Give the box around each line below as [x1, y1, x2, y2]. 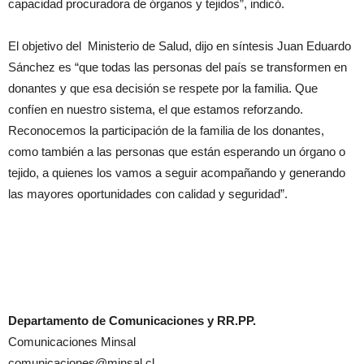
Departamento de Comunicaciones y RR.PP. [8, 314, 256, 328]
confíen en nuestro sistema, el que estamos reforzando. [8, 102, 303, 117]
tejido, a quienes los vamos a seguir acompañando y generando [8, 166, 345, 180]
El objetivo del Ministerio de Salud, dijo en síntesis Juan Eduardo [8, 39, 351, 54]
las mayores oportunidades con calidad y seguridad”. [8, 187, 288, 201]
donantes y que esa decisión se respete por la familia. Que [8, 81, 318, 96]
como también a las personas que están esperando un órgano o [8, 145, 345, 159]
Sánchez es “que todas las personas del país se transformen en [8, 60, 347, 75]
